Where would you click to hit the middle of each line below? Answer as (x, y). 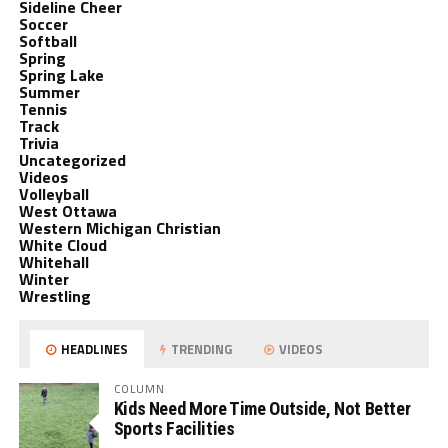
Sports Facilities (174, 428)
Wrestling (54, 296)
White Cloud (62, 245)
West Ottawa (67, 211)
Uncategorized (72, 160)
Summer (49, 92)
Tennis (42, 109)
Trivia (38, 143)
